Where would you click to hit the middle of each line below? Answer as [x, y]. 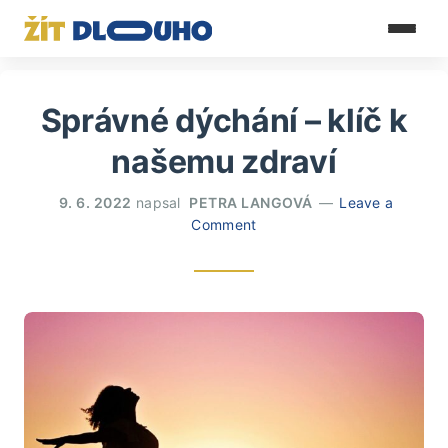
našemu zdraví [224, 161]
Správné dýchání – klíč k [224, 120]
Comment [224, 224]
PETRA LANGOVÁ [251, 202]
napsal [158, 202]
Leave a [366, 202]
